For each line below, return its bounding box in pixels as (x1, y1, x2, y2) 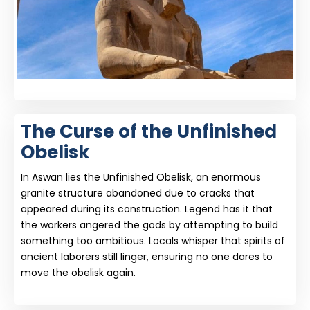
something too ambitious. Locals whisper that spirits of (21, 234, 285, 248)
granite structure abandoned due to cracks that (21, 186, 255, 200)
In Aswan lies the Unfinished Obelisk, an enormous (21, 170, 261, 184)
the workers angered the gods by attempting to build (21, 218, 278, 232)
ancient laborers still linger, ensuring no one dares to (21, 250, 273, 264)
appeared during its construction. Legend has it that (21, 202, 273, 216)
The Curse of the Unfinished (21, 119, 277, 144)
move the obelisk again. (21, 266, 136, 280)
